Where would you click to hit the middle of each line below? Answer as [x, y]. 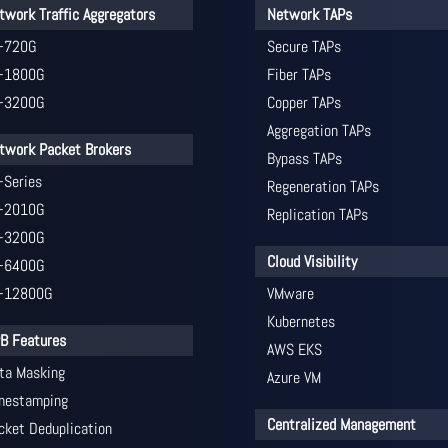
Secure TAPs [303, 47]
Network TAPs [309, 15]
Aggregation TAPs [318, 131]
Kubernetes [300, 322]
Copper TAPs [303, 103]
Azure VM [293, 378]
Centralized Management [341, 425]
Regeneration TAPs [322, 187]
